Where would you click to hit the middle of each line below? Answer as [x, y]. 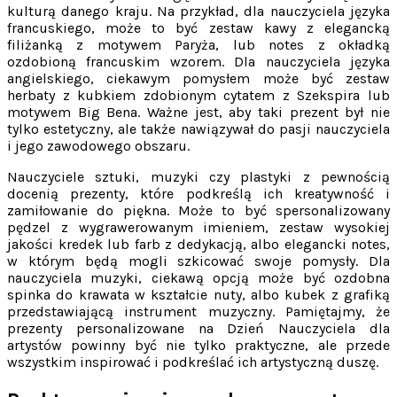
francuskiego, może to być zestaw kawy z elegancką [198, 28]
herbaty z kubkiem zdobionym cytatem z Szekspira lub [198, 96]
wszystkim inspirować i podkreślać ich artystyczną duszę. [193, 362]
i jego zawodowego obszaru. [98, 146]
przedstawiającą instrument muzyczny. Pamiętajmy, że [198, 312]
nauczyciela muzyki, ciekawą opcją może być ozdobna [198, 278]
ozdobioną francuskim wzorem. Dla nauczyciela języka [198, 62]
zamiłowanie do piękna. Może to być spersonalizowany [198, 211]
